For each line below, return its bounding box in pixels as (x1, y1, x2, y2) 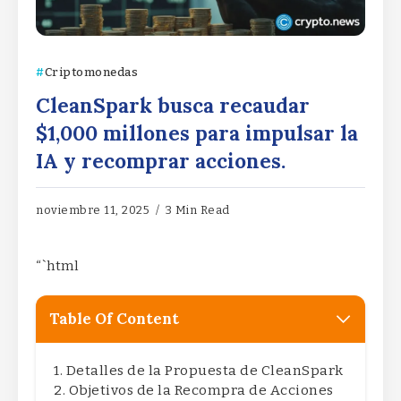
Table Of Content (49, 309, 179, 329)
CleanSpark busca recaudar (36, 91, 310, 118)
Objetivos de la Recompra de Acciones (68, 382, 334, 399)
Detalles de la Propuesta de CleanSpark (65, 363, 344, 380)
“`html (36, 257, 79, 274)
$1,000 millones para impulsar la (36, 119, 358, 146)
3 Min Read (162, 202, 230, 217)
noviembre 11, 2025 (36, 202, 149, 217)
